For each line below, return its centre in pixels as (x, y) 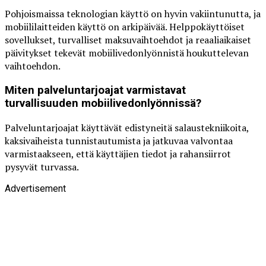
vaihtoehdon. (33, 66)
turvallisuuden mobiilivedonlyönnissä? (103, 103)
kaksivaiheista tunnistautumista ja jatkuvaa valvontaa (119, 140)
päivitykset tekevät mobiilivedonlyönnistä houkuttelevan (127, 53)
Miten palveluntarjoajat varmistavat (95, 90)
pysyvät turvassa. (42, 167)
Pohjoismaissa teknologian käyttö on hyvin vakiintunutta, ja (133, 14)
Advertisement (35, 188)
